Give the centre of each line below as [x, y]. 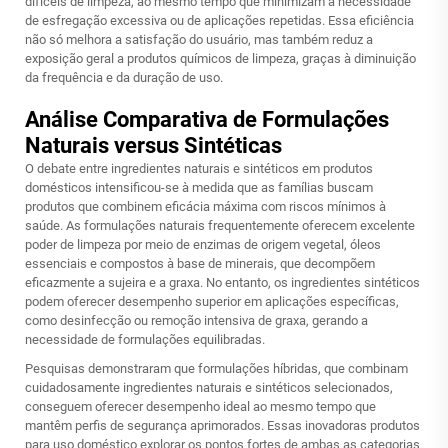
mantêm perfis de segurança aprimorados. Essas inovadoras [197, 425]
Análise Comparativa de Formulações [207, 119]
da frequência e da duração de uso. [124, 77]
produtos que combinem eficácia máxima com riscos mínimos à [205, 206]
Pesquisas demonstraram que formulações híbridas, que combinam [216, 368]
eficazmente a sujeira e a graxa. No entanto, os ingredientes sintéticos [222, 282]
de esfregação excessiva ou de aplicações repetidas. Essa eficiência [219, 20]
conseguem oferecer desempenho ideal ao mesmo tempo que [200, 406]
